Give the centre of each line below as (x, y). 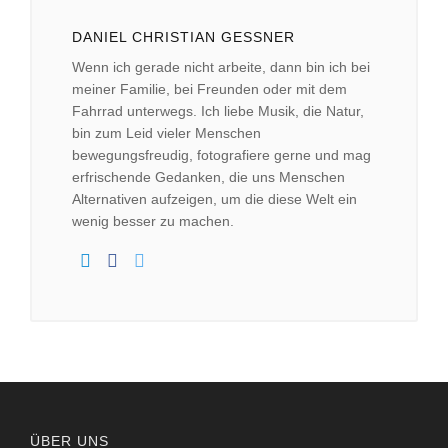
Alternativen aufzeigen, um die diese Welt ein (214, 199)
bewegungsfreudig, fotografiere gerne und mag (221, 155)
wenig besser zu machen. (153, 221)
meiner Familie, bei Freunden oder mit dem (209, 89)
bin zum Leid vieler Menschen (166, 133)
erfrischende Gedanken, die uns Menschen (208, 177)
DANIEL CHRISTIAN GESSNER (178, 37)
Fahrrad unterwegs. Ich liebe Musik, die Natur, (218, 111)
